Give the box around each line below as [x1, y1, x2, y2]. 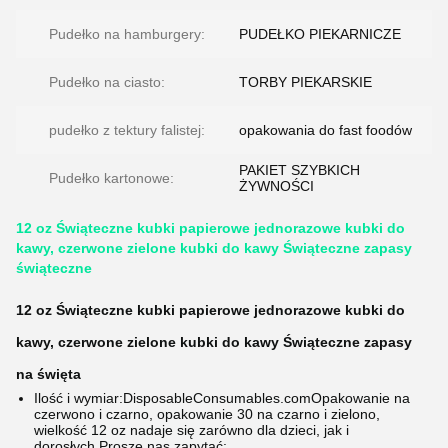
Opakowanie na [311, 390, 410, 406]
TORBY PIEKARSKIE [239, 74, 372, 90]
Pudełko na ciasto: [49, 74, 165, 90]
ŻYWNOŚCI [239, 178, 314, 194]
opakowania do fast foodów [239, 122, 412, 138]
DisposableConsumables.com [123, 390, 311, 406]
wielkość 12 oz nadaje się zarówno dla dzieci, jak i [34, 422, 349, 438]
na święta [16, 366, 81, 382]
